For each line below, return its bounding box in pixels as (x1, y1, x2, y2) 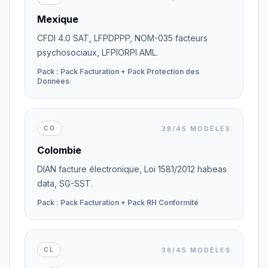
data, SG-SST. (37, 178, 93, 188)
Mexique (37, 13, 78, 25)
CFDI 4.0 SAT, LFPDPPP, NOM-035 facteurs (37, 33, 208, 43)
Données (37, 77, 69, 86)
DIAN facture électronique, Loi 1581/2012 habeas (37, 164, 227, 174)
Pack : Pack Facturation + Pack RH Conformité (37, 198, 199, 207)
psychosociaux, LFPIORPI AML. (37, 47, 158, 57)
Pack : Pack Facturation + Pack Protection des (37, 67, 199, 76)
